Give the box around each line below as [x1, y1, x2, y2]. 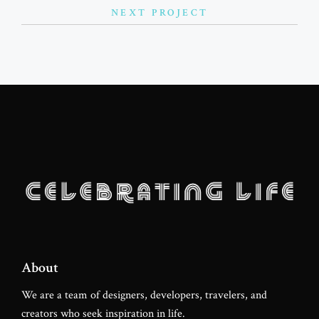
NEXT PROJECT [110, 6, 209, 20]
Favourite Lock [124, 17, 195, 46]
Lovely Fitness [126, 77, 193, 104]
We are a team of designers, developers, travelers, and [21, 288, 267, 303]
